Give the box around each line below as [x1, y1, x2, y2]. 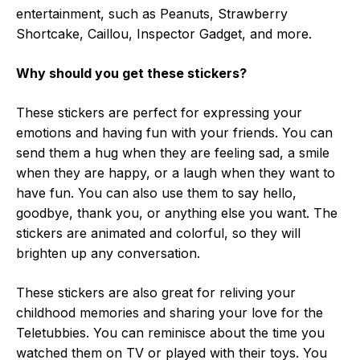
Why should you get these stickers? [16, 65, 247, 82]
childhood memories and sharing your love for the [16, 305, 323, 321]
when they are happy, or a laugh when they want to [16, 165, 335, 182]
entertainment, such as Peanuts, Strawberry [16, 6, 288, 22]
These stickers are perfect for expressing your [16, 104, 302, 121]
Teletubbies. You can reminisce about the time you [16, 325, 325, 342]
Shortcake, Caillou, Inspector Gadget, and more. [16, 26, 312, 43]
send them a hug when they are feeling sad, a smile [16, 145, 329, 162]
